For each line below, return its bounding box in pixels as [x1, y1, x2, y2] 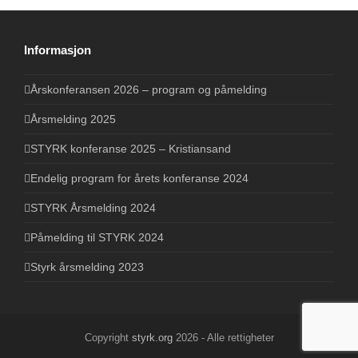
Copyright [84, 331, 132, 344]
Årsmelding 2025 [30, 112, 116, 125]
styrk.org [131, 331, 173, 344]
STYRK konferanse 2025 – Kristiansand [30, 141, 231, 155]
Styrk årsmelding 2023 [30, 260, 144, 273]
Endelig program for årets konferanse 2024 [30, 171, 249, 185]
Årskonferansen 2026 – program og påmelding [30, 82, 267, 96]
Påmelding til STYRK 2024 [30, 230, 164, 244]
